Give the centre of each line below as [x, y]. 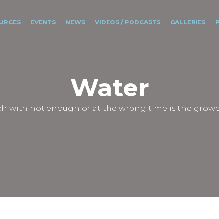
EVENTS [43, 22]
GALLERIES [187, 22]
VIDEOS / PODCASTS [127, 22]
